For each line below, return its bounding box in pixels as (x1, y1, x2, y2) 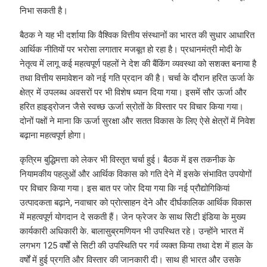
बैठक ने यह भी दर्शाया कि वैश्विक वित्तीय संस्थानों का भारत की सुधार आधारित (19, 30, 254, 41)
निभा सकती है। (19, 5, 68, 17)
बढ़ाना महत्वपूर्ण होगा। (19, 130, 86, 141)
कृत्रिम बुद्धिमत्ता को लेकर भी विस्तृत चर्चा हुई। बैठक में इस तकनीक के (19, 154, 235, 166)
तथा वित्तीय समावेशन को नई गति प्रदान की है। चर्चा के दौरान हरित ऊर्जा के (19, 73, 254, 84)
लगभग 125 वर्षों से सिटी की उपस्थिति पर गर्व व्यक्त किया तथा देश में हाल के (19, 240, 253, 252)
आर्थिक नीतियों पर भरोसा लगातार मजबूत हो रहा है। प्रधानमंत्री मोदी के (19, 44, 241, 55)
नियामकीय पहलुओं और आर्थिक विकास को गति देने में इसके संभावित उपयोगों (19, 169, 252, 180)
